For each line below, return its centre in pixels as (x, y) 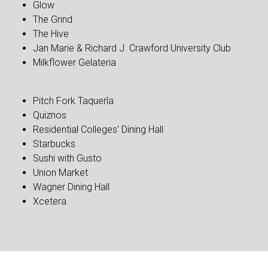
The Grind (53, 19)
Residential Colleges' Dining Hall (98, 130)
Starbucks (54, 144)
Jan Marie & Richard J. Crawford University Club (132, 48)
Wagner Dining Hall (72, 187)
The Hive (51, 34)
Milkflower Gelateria (74, 63)
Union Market (60, 173)
